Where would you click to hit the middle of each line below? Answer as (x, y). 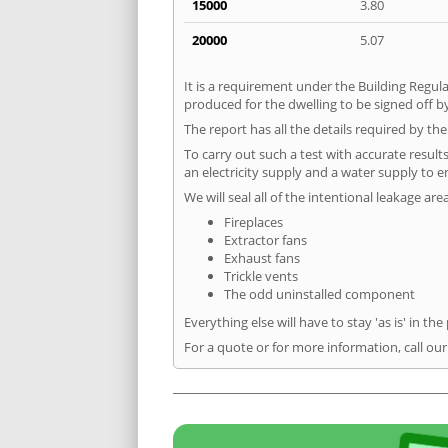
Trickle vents (261, 275)
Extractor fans (265, 239)
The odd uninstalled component (319, 293)
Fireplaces (253, 221)
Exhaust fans (262, 257)
